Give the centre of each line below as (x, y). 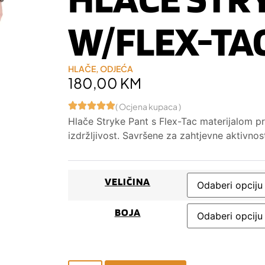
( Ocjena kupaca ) (148, 107)
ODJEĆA (117, 69)
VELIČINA (128, 181)
